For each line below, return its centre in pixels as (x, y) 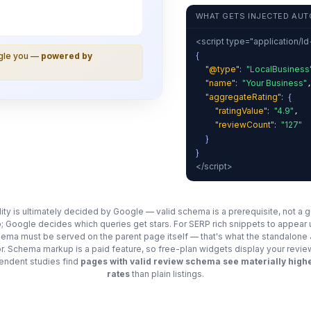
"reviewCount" (244, 125)
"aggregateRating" (243, 97)
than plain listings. (167, 274)
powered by (66, 56)
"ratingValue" (241, 111)
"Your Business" (274, 83)
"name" (220, 83)
